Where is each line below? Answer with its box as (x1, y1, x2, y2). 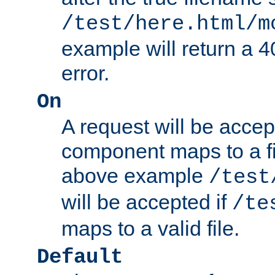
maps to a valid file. (61, 217, 239, 241)
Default (37, 246, 123, 269)
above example (61, 164, 209, 188)
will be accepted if (61, 190, 232, 214)
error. (61, 61, 109, 85)
